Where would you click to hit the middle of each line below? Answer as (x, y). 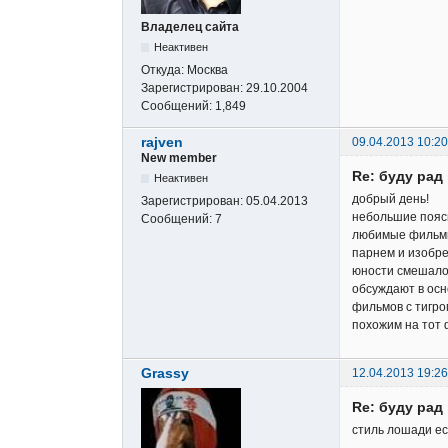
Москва (207, 69)
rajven (162, 141)
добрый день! (390, 199)
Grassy (165, 373)
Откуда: (164, 69)
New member (179, 157)
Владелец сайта (190, 26)
